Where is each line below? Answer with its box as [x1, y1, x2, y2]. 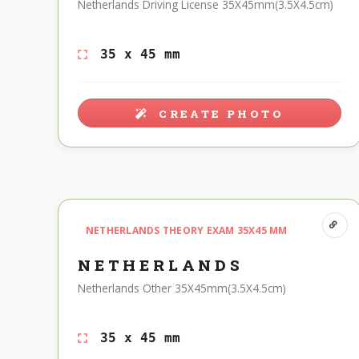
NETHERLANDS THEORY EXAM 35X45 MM [86, 223, 288, 237]
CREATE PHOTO [153, 106, 284, 121]
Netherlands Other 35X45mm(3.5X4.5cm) [78, 280, 286, 296]
